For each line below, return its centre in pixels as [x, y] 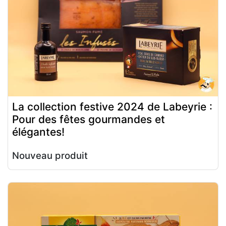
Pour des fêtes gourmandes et [89, 119]
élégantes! [38, 132]
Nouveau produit [50, 155]
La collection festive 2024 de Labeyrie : [112, 106]
